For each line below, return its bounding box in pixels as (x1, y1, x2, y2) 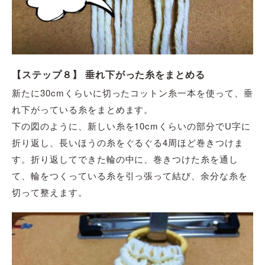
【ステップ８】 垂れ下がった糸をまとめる (12, 70, 206, 80)
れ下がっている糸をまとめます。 (12, 103, 154, 116)
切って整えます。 (12, 186, 88, 199)
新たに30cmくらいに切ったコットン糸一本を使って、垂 (12, 86, 253, 99)
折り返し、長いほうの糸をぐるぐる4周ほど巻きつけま (12, 136, 244, 149)
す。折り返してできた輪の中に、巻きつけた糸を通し (12, 153, 239, 166)
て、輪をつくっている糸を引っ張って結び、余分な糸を (12, 169, 248, 182)
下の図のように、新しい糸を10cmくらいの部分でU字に (12, 119, 251, 132)
